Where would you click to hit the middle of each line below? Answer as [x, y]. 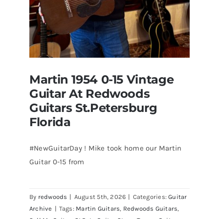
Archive [41, 208]
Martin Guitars [98, 208]
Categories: [151, 197]
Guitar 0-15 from [57, 162]
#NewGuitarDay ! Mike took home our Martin [105, 148]
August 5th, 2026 [100, 197]
